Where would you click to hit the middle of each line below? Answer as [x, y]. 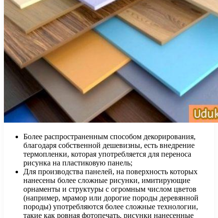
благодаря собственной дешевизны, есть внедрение [109, 145]
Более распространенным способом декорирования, [109, 137]
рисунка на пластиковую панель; [78, 163]
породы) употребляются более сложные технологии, [111, 207]
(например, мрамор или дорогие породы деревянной [111, 198]
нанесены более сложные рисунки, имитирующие [107, 181]
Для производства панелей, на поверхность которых [110, 172]
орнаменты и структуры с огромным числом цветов [110, 189]
